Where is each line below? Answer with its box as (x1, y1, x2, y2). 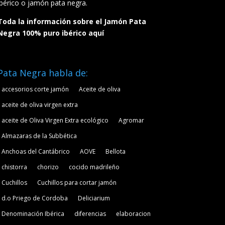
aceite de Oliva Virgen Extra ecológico (1, 116, 108, 125)
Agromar (118, 116, 144, 125)
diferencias (74, 209, 106, 218)
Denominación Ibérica (1, 209, 64, 218)
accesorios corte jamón (1, 85, 69, 94)
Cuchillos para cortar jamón (37, 178, 117, 187)
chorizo (37, 163, 59, 172)
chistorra (1, 163, 27, 172)
